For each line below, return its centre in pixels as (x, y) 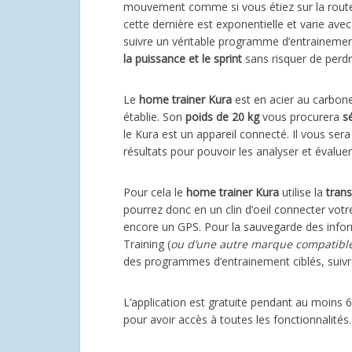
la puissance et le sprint (183, 59)
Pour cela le (155, 192)
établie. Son (154, 117)
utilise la (301, 192)
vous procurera (301, 117)
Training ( (147, 244)
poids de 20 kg (222, 117)
